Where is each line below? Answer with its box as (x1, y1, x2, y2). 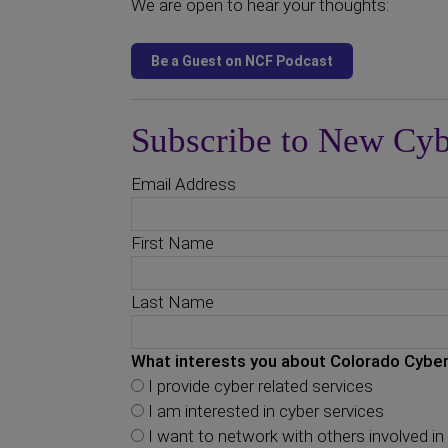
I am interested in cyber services (144, 401, 384, 421)
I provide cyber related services (144, 376, 373, 396)
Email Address (131, 174, 236, 194)
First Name (131, 233, 214, 253)
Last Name (131, 292, 214, 312)
